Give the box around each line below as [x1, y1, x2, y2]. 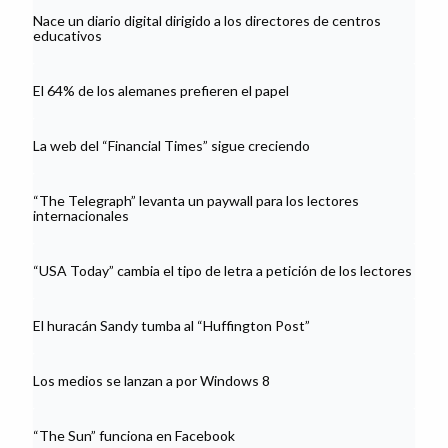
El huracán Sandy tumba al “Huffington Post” [33, 317, 310, 335]
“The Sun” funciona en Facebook [33, 427, 235, 445]
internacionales [33, 207, 129, 225]
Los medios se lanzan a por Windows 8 [33, 372, 270, 390]
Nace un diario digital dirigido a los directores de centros [33, 12, 381, 30]
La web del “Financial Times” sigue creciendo [33, 137, 310, 155]
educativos [33, 27, 102, 45]
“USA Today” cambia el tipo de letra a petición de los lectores [33, 262, 412, 280]
